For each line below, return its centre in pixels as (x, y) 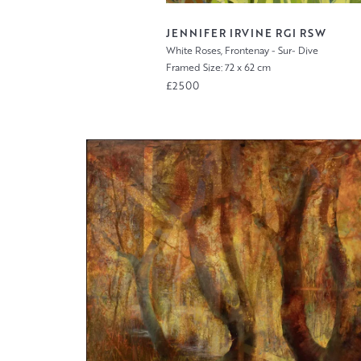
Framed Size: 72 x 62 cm (219, 67)
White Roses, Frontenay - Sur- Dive (243, 51)
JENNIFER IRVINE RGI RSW (247, 33)
